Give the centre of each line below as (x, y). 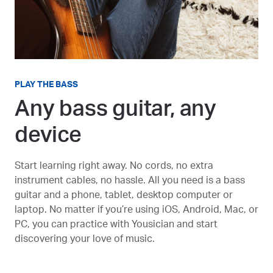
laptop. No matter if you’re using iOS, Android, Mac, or (136, 209)
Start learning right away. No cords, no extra (114, 165)
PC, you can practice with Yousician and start (116, 224)
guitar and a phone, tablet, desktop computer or (124, 195)
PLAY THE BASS (46, 84)
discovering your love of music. (85, 239)
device (48, 135)
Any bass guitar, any (115, 109)
